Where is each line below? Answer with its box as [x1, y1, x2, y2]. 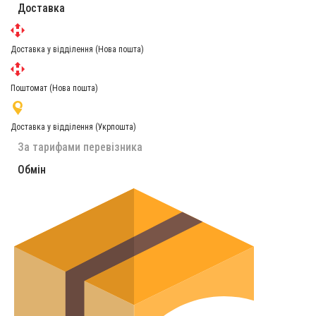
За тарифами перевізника [18, 140, 142, 154]
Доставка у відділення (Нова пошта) [11, 44, 144, 54]
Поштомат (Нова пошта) [11, 83, 98, 93]
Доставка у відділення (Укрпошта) [11, 121, 136, 132]
